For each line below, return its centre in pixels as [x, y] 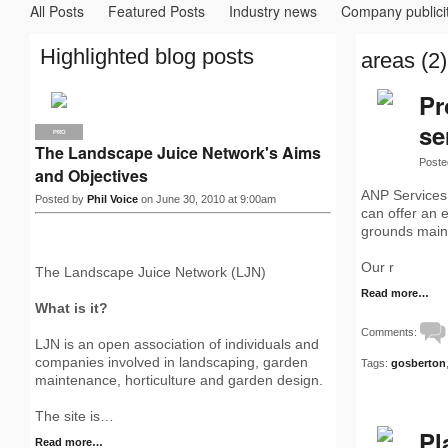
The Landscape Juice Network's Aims [178, 152]
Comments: [390, 331]
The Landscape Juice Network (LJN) [150, 272]
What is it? [71, 308]
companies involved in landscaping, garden [171, 362]
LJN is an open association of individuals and [177, 344]
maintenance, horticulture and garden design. [179, 380]
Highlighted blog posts [147, 56]
